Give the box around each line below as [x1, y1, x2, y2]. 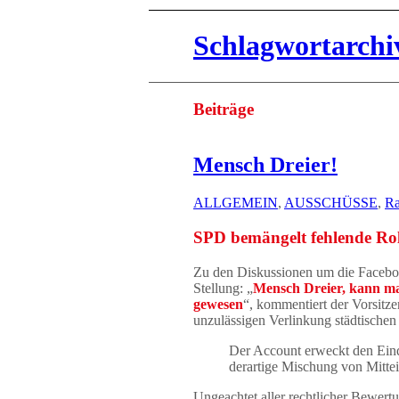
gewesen [193, 296, 243, 312]
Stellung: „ [193, 280, 253, 296]
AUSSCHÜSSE [284, 195, 378, 211]
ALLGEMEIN [193, 195, 278, 211]
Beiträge [193, 99, 254, 118]
